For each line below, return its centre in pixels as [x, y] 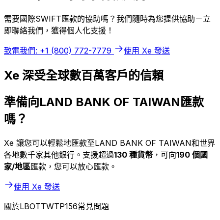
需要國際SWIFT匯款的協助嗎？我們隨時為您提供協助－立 [107, 18]
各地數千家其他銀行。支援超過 [59, 155]
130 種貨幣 [133, 155]
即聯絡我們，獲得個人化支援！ [59, 30]
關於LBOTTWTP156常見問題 [56, 206]
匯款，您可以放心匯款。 [74, 167]
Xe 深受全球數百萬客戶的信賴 [84, 75]
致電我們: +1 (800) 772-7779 [58, 50]
